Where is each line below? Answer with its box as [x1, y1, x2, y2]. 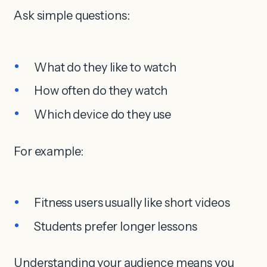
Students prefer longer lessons [34, 219, 197, 234]
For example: [14, 144, 83, 159]
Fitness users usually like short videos [34, 195, 230, 210]
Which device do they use [34, 107, 172, 122]
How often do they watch [34, 83, 168, 98]
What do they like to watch [34, 60, 177, 74]
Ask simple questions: [14, 8, 130, 23]
